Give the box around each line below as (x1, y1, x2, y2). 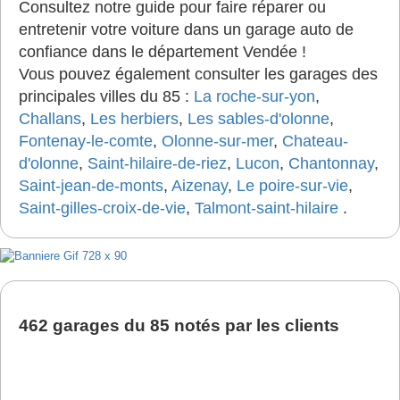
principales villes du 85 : (19, 87, 194, 105)
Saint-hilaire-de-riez (87, 154, 227, 172)
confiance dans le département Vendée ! (19, 43, 306, 61)
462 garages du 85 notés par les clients (19, 315, 339, 335)
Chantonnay (288, 154, 374, 172)
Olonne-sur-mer (162, 132, 273, 150)
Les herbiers (90, 110, 179, 128)
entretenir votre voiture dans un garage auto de (19, 21, 354, 38)
